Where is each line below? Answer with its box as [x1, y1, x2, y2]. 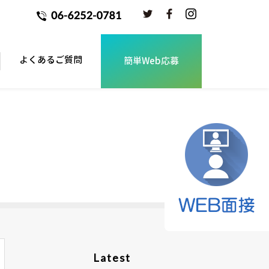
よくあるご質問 [19, 53, 82, 66]
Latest [92, 251, 131, 265]
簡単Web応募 [124, 55, 179, 67]
